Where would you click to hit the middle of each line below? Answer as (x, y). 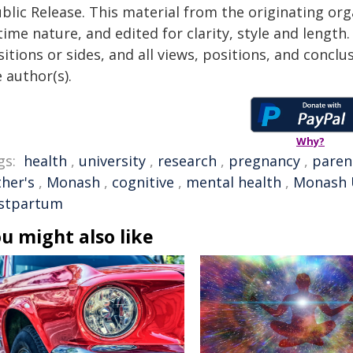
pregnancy (264, 161)
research (187, 161)
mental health (234, 182)
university (112, 161)
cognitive (143, 182)
